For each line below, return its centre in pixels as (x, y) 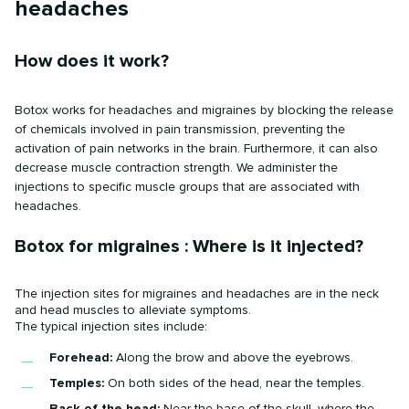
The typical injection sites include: (111, 326)
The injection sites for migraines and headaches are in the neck (197, 293)
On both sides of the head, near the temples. (235, 383)
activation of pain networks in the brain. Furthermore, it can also (197, 148)
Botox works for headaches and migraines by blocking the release (204, 110)
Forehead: (81, 357)
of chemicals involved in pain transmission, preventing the (180, 129)
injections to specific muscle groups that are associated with (188, 186)
